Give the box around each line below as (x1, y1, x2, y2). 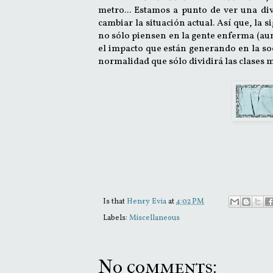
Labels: (103, 213, 129, 224)
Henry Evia (127, 196, 168, 208)
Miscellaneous (129, 213, 180, 224)
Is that (103, 196, 127, 208)
